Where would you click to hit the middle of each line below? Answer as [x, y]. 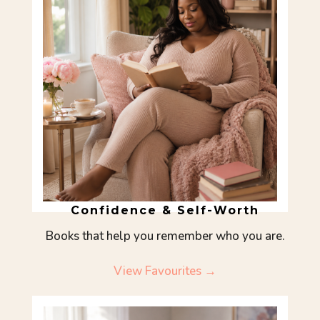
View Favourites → [165, 271]
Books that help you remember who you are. [165, 236]
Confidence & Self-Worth [165, 210]
